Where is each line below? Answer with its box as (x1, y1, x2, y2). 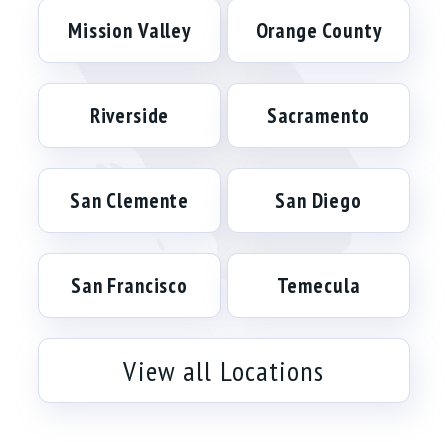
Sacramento (266, 102, 371, 129)
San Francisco (71, 272, 188, 299)
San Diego (275, 187, 362, 214)
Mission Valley (68, 17, 191, 44)
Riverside (89, 102, 170, 129)
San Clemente (69, 187, 190, 214)
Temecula (276, 272, 361, 299)
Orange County (255, 17, 382, 44)
